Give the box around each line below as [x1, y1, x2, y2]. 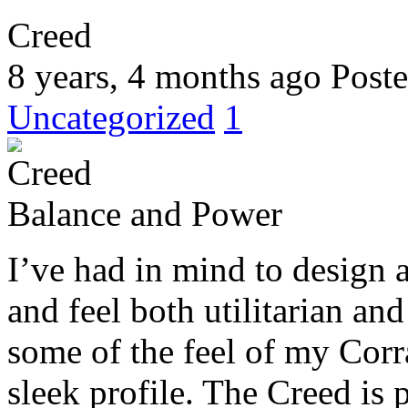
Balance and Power [7, 194, 282, 233]
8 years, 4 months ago [7, 56, 321, 96]
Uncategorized [7, 97, 215, 137]
